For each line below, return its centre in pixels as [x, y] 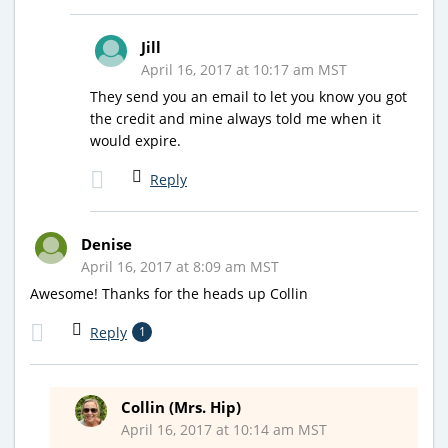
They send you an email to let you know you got [248, 96]
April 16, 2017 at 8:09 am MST [180, 266]
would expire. [135, 140]
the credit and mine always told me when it [235, 118]
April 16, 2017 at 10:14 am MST [224, 429]
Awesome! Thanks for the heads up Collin [169, 293]
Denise [106, 243]
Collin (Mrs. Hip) [181, 406]
